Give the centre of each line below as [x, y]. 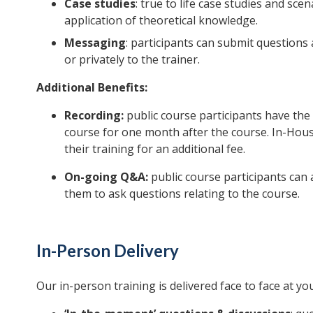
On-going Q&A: [106, 176]
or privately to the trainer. [132, 59]
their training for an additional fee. [155, 148]
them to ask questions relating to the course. [182, 193]
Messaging [95, 42]
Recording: [94, 115]
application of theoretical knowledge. [161, 20]
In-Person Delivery [108, 250]
